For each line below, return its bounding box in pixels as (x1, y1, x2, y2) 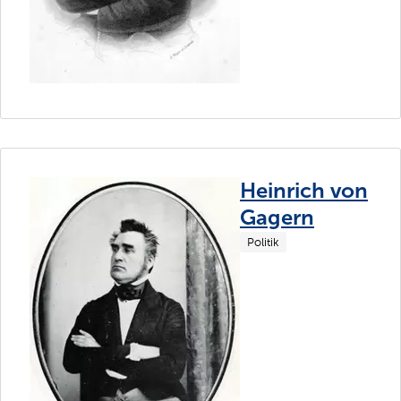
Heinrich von (240, 176, 368, 203)
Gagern (240, 203, 314, 230)
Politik (247, 235, 279, 249)
